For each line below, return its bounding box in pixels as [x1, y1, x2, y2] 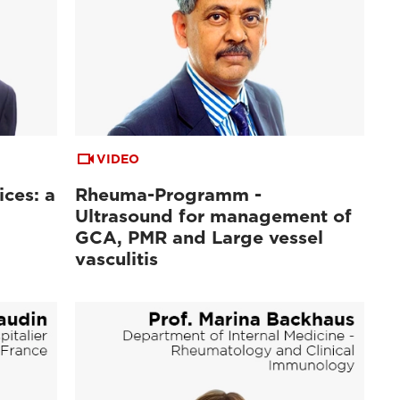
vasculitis [75, 248, 159, 271]
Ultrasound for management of [75, 205, 353, 228]
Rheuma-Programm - [75, 184, 262, 206]
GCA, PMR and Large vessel [75, 227, 324, 249]
